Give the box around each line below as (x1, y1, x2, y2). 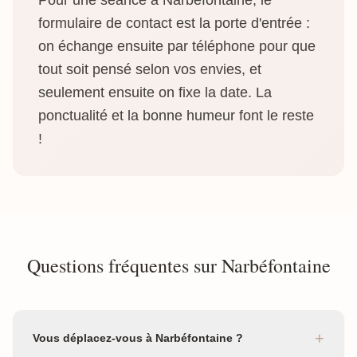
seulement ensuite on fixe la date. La (38, 84, 272, 100)
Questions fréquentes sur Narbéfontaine (26, 253, 331, 278)
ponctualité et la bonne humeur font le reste (38, 108, 314, 124)
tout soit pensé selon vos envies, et (38, 61, 261, 77)
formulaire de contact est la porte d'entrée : (38, 15, 310, 31)
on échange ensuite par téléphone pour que (38, 38, 316, 54)
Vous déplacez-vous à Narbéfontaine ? (33, 331, 243, 344)
